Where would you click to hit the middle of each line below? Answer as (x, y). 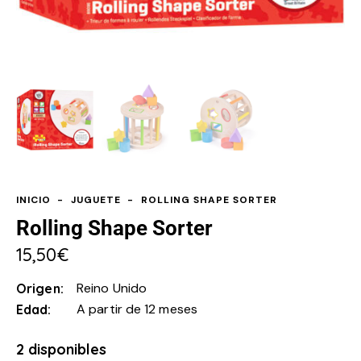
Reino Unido (112, 288)
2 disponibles (61, 350)
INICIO (33, 199)
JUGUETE (95, 199)
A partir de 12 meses (137, 309)
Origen (38, 289)
